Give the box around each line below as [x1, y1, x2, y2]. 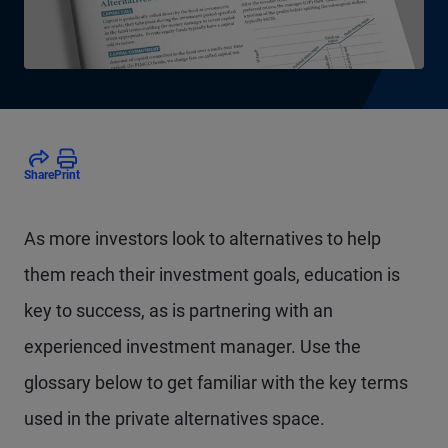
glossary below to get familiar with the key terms [24, 372, 408, 393]
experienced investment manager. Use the [24, 336, 361, 357]
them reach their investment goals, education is [24, 264, 400, 285]
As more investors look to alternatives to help [24, 228, 381, 249]
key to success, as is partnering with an [24, 300, 333, 321]
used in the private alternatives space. [24, 408, 325, 429]
